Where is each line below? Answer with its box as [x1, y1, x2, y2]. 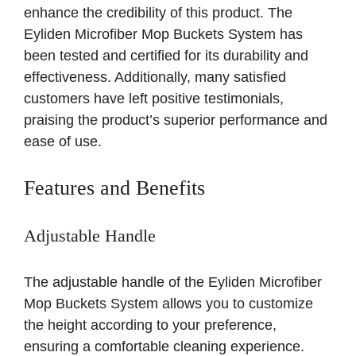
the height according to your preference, [24, 317, 277, 334]
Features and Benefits [24, 176, 205, 200]
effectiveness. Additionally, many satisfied [24, 69, 286, 86]
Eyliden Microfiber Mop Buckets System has [24, 26, 303, 43]
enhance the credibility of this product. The [24, 5, 292, 21]
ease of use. [24, 133, 102, 150]
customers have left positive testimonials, [24, 91, 284, 107]
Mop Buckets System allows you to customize [24, 296, 313, 312]
